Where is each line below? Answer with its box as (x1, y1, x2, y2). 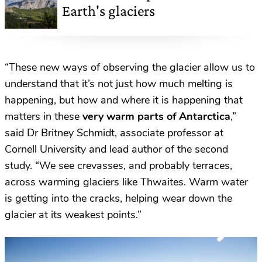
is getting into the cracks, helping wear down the (5, 191, 232, 206)
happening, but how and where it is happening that (5, 93, 243, 108)
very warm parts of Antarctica (82, 109, 230, 124)
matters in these (5, 109, 82, 124)
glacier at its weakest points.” (5, 208, 142, 222)
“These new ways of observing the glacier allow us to (5, 60, 255, 75)
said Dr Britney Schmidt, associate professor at (5, 126, 223, 140)
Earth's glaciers (62, 2, 155, 20)
